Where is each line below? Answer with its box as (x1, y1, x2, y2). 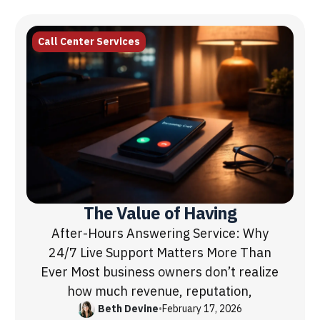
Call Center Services (38, 34, 141, 49)
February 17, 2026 (161, 301, 242, 317)
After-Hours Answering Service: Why (51, 223, 269, 243)
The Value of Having (84, 200, 236, 226)
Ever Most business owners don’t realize (41, 261, 279, 281)
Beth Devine (97, 301, 159, 317)
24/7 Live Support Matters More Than (48, 242, 271, 262)
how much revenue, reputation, (67, 281, 253, 301)
